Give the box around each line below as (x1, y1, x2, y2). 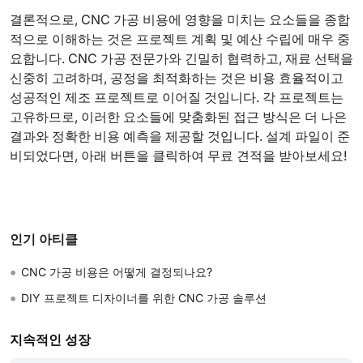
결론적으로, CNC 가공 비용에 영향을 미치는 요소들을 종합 (10, 11, 350, 28)
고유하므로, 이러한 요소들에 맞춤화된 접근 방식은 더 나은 (10, 109, 347, 125)
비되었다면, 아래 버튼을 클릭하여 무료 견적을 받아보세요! (10, 147, 353, 164)
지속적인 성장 (10, 331, 91, 348)
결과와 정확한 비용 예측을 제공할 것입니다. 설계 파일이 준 (10, 128, 350, 144)
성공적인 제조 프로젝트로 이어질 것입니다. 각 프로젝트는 (10, 89, 344, 105)
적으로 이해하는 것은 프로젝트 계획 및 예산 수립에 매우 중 (10, 31, 350, 47)
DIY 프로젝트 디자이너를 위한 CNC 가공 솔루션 (21, 291, 267, 305)
